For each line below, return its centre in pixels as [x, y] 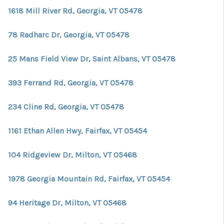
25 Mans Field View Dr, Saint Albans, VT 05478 [92, 59]
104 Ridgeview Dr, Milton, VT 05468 [72, 155]
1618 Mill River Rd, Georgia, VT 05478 [75, 11]
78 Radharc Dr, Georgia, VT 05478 [69, 35]
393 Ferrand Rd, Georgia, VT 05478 [71, 83]
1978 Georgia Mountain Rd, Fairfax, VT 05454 [89, 179]
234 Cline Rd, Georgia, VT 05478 [66, 107]
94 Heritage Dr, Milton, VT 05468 [67, 203]
